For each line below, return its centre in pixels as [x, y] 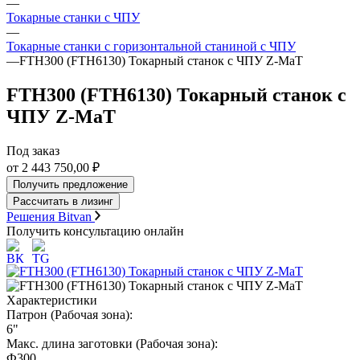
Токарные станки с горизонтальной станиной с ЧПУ [151, 46]
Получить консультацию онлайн [95, 231]
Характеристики [52, 300]
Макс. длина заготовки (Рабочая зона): [112, 343]
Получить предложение [70, 184]
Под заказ [33, 150]
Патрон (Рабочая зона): [70, 314]
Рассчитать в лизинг [63, 201]
